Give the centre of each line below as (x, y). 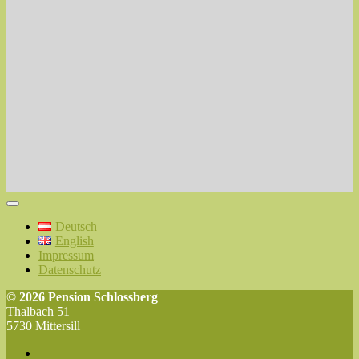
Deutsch (76, 227)
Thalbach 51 (38, 312)
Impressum (66, 256)
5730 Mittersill (43, 326)
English (74, 241)
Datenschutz (70, 270)
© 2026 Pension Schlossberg (82, 297)
